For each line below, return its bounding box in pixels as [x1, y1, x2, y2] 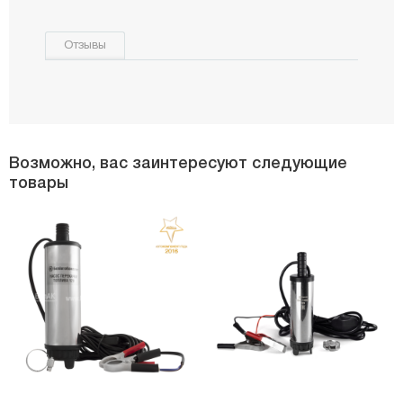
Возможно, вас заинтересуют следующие [9, 156, 347, 171]
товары [9, 175, 68, 191]
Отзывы [64, 40, 106, 51]
